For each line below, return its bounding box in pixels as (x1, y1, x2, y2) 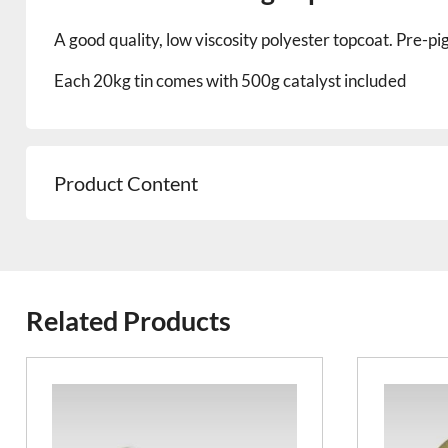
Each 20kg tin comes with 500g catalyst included (54, 69, 408, 91)
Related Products (25, 303, 231, 337)
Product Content (54, 170, 199, 195)
